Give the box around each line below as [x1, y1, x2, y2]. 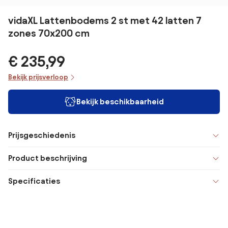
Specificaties [8, 177, 60, 185]
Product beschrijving [8, 154, 87, 162]
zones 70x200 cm [8, 27, 90, 39]
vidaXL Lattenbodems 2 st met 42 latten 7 [8, 15, 202, 26]
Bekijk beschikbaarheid [76, 97, 164, 106]
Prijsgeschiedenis [8, 131, 75, 139]
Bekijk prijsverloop [8, 73, 68, 81]
